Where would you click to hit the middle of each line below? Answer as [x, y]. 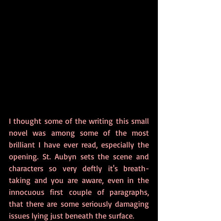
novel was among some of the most [79, 133]
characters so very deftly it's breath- [79, 168]
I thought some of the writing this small [79, 121]
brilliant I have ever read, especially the [79, 145]
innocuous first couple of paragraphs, [79, 192]
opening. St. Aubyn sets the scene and [79, 156]
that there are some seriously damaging [79, 204]
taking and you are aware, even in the [79, 180]
